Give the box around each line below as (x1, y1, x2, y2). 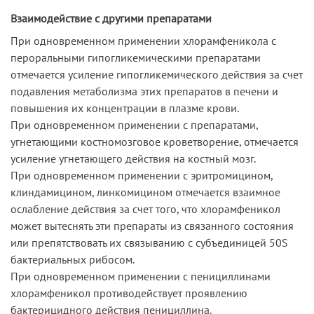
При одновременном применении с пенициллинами (11, 268, 271, 283)
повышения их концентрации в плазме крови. (11, 100, 239, 115)
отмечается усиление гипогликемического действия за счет (11, 67, 303, 81)
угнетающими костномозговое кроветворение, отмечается (11, 134, 299, 149)
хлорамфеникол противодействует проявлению (11, 285, 247, 300)
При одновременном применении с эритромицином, (11, 168, 273, 182)
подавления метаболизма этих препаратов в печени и (11, 83, 278, 98)
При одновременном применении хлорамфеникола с (11, 33, 276, 48)
